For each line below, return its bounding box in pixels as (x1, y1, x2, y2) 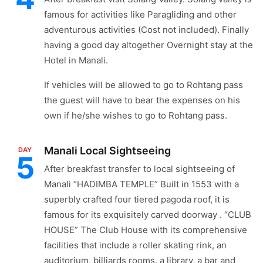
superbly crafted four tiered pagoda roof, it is (44, 194, 230, 205)
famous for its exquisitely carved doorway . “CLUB (44, 209, 251, 220)
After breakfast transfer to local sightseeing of (44, 163, 235, 174)
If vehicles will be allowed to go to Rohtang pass (44, 79, 243, 90)
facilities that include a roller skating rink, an (44, 240, 227, 251)
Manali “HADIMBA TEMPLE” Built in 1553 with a (44, 178, 239, 190)
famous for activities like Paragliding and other (44, 9, 237, 20)
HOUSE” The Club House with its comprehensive (44, 224, 247, 235)
